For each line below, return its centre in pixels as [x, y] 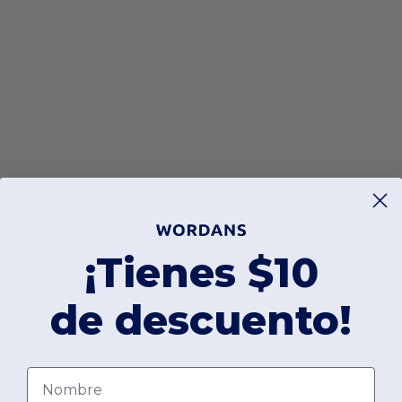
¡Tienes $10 [201, 273]
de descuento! [201, 320]
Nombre [57, 375]
